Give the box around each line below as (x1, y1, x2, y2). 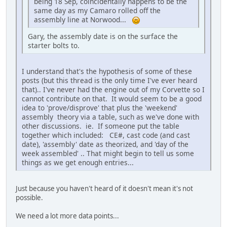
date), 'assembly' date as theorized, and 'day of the (22, 139, 188, 149)
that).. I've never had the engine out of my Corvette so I (22, 84, 205, 94)
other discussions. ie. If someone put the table (22, 121, 179, 131)
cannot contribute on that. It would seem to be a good (22, 93, 202, 103)
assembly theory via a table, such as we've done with (22, 111, 199, 122)
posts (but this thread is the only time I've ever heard (22, 75, 197, 85)
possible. (16, 193, 43, 202)
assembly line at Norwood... (34, 14, 132, 24)
